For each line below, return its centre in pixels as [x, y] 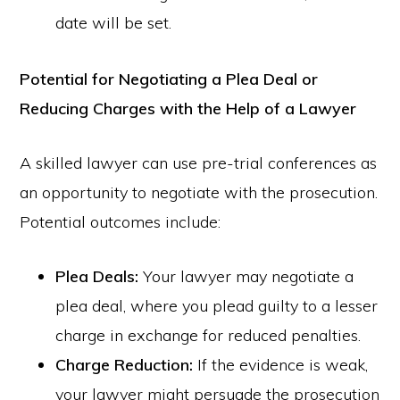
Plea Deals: [97, 276]
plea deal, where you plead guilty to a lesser [217, 306]
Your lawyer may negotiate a [246, 276]
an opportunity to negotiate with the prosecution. [199, 192]
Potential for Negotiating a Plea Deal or [169, 79]
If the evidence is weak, [281, 365]
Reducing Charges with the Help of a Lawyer [188, 108]
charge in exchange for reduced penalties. [208, 335]
